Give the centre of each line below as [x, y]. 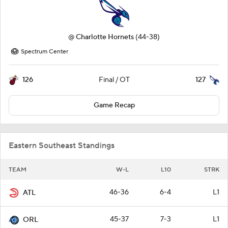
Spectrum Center [45, 52]
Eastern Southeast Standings [62, 146]
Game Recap [114, 106]
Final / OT [114, 80]
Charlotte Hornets [105, 37]
